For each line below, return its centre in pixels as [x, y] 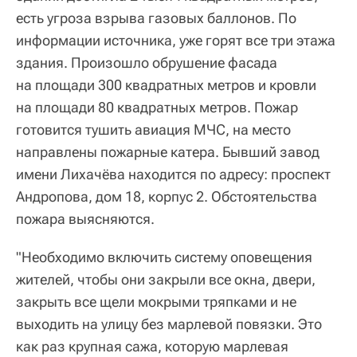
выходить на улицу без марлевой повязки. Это [169, 324]
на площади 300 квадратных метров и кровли [166, 84]
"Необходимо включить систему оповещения [164, 257]
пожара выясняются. [85, 218]
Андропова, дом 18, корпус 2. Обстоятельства [167, 196]
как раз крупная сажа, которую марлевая [152, 346]
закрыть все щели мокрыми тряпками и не [156, 301]
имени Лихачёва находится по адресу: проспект [173, 174]
